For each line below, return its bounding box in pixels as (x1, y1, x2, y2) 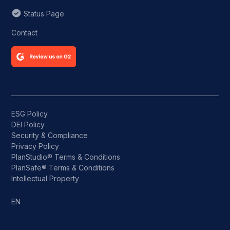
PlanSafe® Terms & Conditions (11, 163, 115, 172)
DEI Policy (11, 120, 45, 129)
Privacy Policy (11, 142, 60, 150)
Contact (11, 28, 38, 37)
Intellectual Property (11, 174, 80, 183)
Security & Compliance (11, 131, 88, 140)
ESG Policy (11, 109, 48, 118)
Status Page (23, 9, 64, 18)
